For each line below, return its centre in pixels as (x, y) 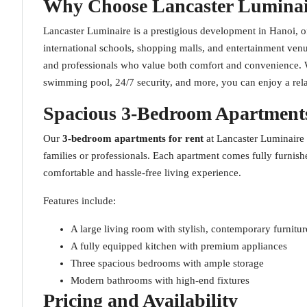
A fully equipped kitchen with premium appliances (179, 246)
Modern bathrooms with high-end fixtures (160, 280)
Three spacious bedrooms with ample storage (167, 263)
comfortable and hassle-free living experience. (142, 173)
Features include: (79, 201)
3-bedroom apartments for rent (133, 138)
